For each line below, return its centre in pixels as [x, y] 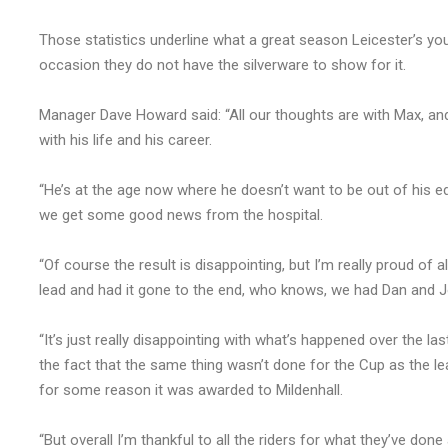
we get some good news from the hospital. [181, 215]
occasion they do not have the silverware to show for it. [222, 65]
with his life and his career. [125, 140]
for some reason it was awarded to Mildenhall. [191, 390]
